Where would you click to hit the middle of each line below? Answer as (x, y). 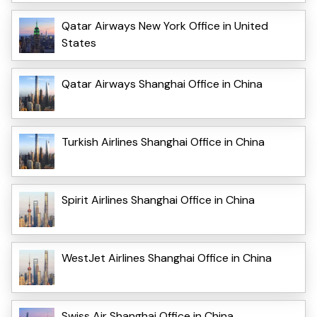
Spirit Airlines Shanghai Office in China (158, 200)
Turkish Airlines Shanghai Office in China (163, 142)
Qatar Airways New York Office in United (165, 25)
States (79, 42)
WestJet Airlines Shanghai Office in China (167, 258)
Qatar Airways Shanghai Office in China (162, 83)
